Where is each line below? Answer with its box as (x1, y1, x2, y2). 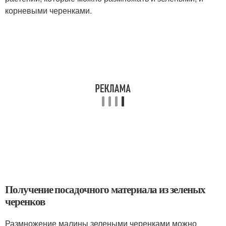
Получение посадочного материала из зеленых (5, 182, 205, 197)
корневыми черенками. (5, 5, 92, 17)
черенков (5, 194, 45, 209)
